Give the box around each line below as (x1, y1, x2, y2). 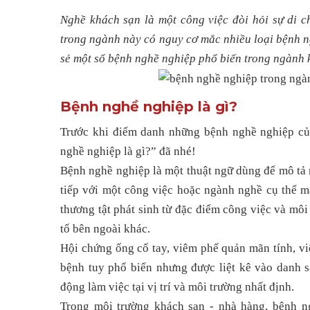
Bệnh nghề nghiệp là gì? (60, 98, 237, 115)
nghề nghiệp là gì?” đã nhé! (60, 145, 196, 158)
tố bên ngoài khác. (60, 222, 150, 236)
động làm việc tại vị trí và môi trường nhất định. (60, 280, 294, 294)
